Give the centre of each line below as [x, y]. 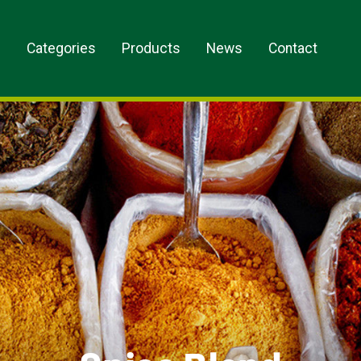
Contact [293, 48]
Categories [62, 48]
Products [151, 48]
